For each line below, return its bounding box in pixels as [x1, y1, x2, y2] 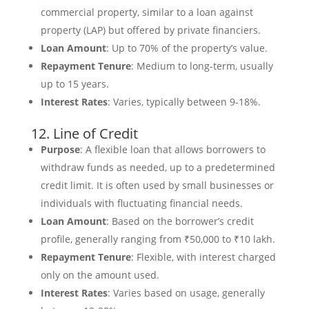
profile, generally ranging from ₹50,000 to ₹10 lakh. [40, 232, 275, 246]
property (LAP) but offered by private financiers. [40, 23, 261, 37]
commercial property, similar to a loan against [40, 6, 253, 19]
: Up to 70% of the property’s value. [106, 41, 268, 55]
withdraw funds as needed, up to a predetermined [40, 161, 275, 175]
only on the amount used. [40, 268, 159, 282]
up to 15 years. [40, 77, 109, 91]
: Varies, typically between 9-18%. [107, 95, 261, 109]
